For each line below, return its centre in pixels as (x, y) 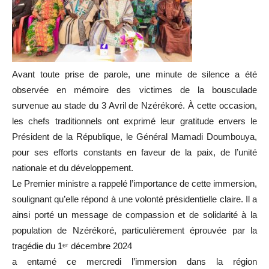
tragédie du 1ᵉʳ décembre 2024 (72, 246)
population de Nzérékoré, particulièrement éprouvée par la (134, 230)
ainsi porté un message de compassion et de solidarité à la (134, 214)
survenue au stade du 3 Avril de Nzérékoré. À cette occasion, (134, 105)
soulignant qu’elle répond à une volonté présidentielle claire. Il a (134, 199)
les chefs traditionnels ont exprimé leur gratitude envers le (134, 121)
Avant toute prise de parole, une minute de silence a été (134, 74)
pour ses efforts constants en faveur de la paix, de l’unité (134, 152)
